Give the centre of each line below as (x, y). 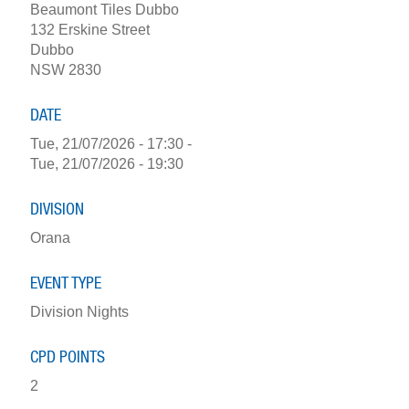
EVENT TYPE (65, 283)
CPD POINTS (67, 357)
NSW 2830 (65, 69)
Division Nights (79, 311)
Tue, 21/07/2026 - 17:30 (106, 143)
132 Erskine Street (89, 29)
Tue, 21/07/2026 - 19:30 (106, 163)
